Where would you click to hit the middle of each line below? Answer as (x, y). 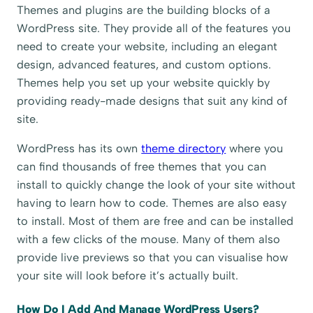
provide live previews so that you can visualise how (153, 257)
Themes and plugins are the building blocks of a (144, 10)
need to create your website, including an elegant (147, 46)
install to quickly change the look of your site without (156, 184)
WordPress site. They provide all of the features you (154, 28)
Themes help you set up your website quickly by (144, 82)
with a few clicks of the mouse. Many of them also (149, 239)
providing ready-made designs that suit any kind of (152, 101)
